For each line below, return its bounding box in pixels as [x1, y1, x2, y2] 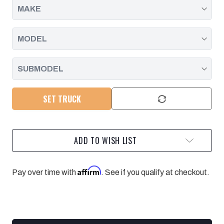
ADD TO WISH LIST [74, 134, 137, 147]
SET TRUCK [42, 92, 81, 105]
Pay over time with [12, 168, 77, 177]
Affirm [77, 165, 101, 176]
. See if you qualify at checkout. [101, 168, 209, 177]
